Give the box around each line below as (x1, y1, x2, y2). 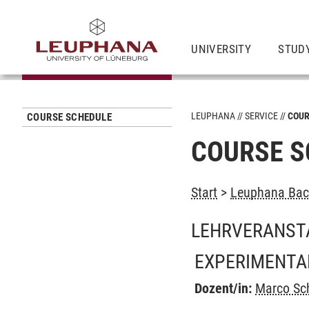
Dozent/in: (195, 280, 252, 297)
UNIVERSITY (191, 41, 252, 56)
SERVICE (245, 110, 279, 121)
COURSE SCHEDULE (27, 111, 112, 123)
